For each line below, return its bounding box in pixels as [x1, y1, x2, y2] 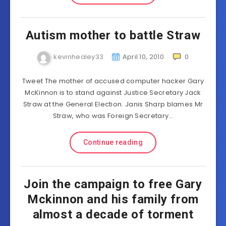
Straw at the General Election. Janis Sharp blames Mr [23, 99, 203, 109]
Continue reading [83, 138, 143, 146]
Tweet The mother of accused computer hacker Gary [22, 76, 204, 86]
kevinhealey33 [53, 52, 104, 62]
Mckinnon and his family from [27, 192, 199, 206]
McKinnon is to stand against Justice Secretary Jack [25, 88, 201, 97]
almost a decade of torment [32, 207, 194, 221]
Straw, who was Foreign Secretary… [52, 111, 174, 121]
